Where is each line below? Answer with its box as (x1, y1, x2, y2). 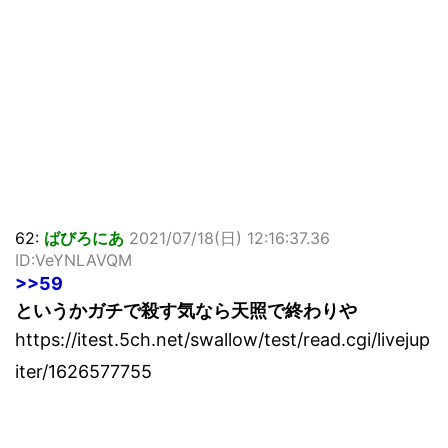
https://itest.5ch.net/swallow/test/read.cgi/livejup (15, 329, 430, 351)
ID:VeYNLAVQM (15, 250, 132, 271)
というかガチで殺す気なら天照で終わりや (15, 300, 357, 322)
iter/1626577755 (15, 361, 152, 383)
